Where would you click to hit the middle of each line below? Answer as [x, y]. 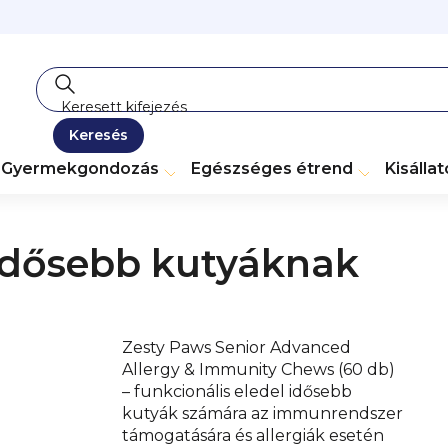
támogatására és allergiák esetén [253, 436]
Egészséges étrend [272, 168]
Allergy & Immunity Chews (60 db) [258, 370]
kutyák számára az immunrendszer [262, 414]
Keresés [98, 135]
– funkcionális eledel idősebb [237, 392]
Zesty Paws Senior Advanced [236, 348]
